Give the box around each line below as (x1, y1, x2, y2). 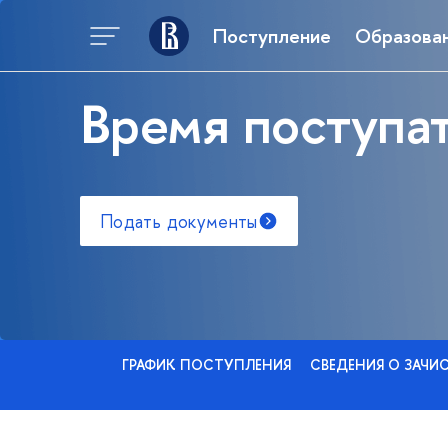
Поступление (213, 21, 331, 49)
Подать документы (100, 208, 258, 234)
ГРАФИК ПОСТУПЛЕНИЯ (122, 355, 291, 374)
